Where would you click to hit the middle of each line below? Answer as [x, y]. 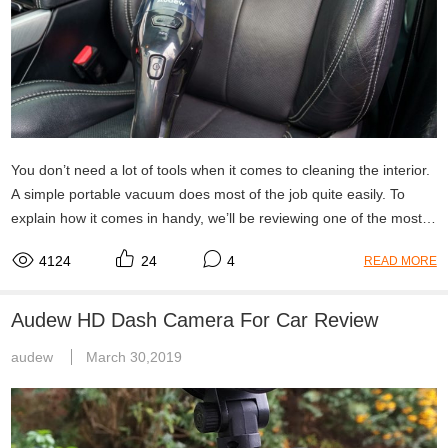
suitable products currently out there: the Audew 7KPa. [184, 241]
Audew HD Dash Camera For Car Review [195, 319]
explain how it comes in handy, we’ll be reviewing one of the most [217, 217]
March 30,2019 [134, 356]
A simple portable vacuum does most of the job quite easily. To [208, 193]
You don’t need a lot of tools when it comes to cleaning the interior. [221, 169]
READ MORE [400, 260]
